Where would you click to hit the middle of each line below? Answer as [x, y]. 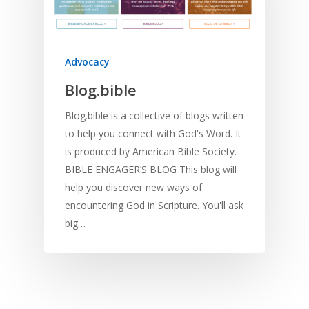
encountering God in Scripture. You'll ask [154, 206]
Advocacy [87, 62]
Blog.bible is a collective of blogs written [154, 116]
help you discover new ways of [133, 188]
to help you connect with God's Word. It [153, 134]
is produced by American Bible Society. [151, 152]
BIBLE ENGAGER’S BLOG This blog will [151, 170]
